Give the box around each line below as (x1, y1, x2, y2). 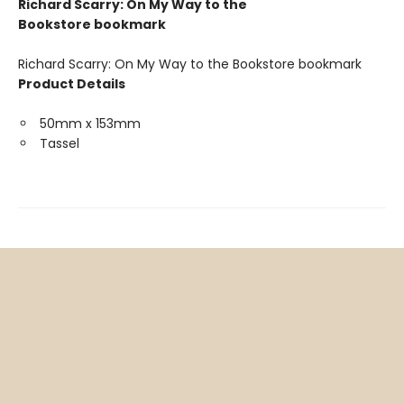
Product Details (18, 75, 125, 94)
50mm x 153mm (40, 115, 141, 133)
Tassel (40, 134, 79, 153)
